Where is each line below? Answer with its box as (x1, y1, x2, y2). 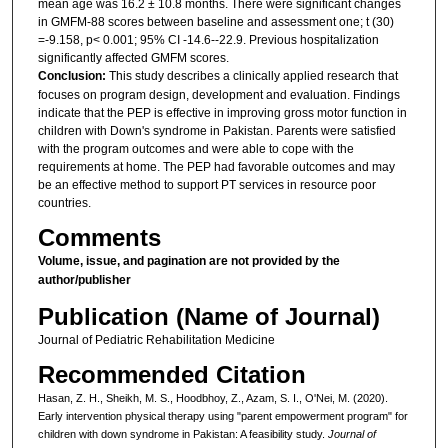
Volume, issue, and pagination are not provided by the (37, 254, 340, 269)
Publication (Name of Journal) (37, 302, 380, 330)
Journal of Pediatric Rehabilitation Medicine (37, 332, 275, 347)
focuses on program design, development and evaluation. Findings (37, 87, 400, 102)
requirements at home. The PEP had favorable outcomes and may (37, 159, 395, 174)
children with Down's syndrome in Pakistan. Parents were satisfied (37, 123, 396, 138)
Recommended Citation (37, 361, 306, 389)
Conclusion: (37, 68, 109, 83)
